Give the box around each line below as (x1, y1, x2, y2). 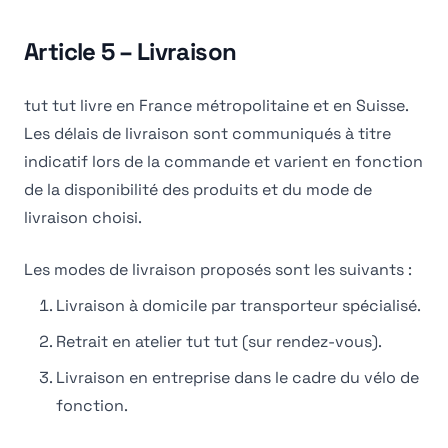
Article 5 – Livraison (24, 36, 237, 67)
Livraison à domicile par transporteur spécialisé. (56, 295, 421, 316)
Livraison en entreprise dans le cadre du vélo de (56, 367, 419, 388)
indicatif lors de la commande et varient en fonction (24, 151, 423, 172)
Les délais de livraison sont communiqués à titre (24, 123, 391, 144)
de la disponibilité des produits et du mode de (24, 179, 372, 200)
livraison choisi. (24, 207, 142, 228)
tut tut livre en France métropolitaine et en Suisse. (24, 95, 408, 116)
